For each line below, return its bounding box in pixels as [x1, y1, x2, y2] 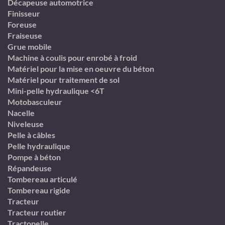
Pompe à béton [8, 152, 61, 162]
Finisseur [8, 9, 40, 18]
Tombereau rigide [8, 185, 70, 195]
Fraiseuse [8, 31, 42, 40]
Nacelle [8, 108, 35, 118]
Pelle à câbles [8, 130, 55, 140]
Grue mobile [8, 42, 52, 51]
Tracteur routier [8, 207, 66, 217]
